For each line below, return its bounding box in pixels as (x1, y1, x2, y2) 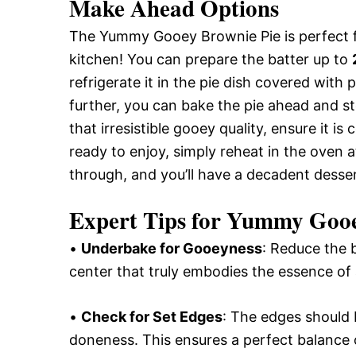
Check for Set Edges (81, 308, 222, 325)
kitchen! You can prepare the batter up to (69, 51, 352, 68)
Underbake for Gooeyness (81, 240, 262, 257)
